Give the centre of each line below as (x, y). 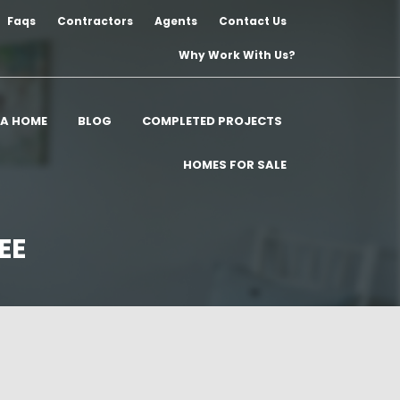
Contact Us (253, 21)
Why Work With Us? (237, 55)
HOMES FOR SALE (235, 165)
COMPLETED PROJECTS (212, 121)
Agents (176, 21)
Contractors (95, 21)
